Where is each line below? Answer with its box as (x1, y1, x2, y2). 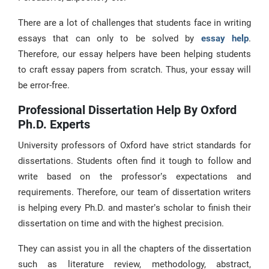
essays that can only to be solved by (18, 33, 201, 44)
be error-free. (18, 80, 70, 91)
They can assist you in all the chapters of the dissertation (18, 243, 251, 254)
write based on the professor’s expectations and (18, 171, 251, 182)
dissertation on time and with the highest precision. (18, 218, 224, 229)
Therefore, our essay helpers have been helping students (18, 49, 251, 59)
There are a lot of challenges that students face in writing (18, 17, 251, 28)
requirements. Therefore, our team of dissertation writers (18, 187, 251, 198)
